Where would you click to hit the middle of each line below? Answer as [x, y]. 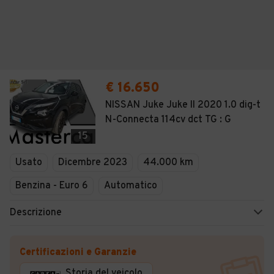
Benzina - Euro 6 [52, 186]
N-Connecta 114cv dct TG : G [168, 120]
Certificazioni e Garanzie [78, 253]
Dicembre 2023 [93, 163]
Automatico [131, 186]
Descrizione [36, 213]
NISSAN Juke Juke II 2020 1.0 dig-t [183, 105]
